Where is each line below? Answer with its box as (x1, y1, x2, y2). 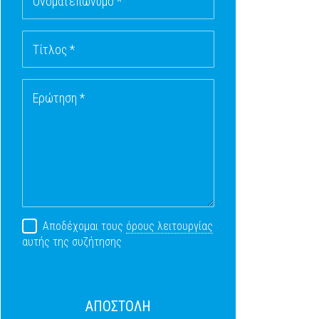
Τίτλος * (33, 42, 75, 58)
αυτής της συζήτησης (22, 235, 122, 249)
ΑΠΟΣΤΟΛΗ (85, 298, 151, 315)
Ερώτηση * (33, 90, 85, 106)
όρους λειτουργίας (125, 219, 213, 234)
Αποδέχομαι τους (42, 219, 126, 234)
